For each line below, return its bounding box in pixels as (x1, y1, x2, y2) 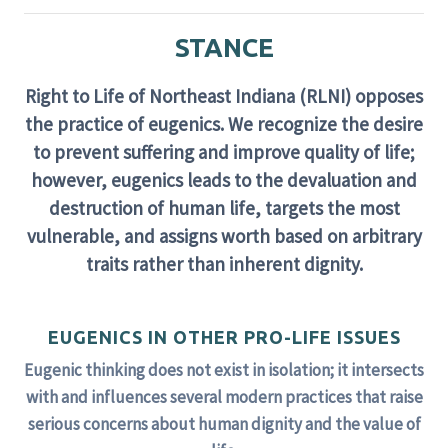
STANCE (174, 33, 274, 62)
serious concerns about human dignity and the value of (27, 413, 421, 435)
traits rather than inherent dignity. (85, 252, 363, 276)
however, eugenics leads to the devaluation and (31, 168, 417, 192)
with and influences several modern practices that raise (25, 386, 423, 408)
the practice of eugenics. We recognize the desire (25, 112, 423, 136)
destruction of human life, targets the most (48, 196, 400, 220)
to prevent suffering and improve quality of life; (33, 140, 415, 164)
